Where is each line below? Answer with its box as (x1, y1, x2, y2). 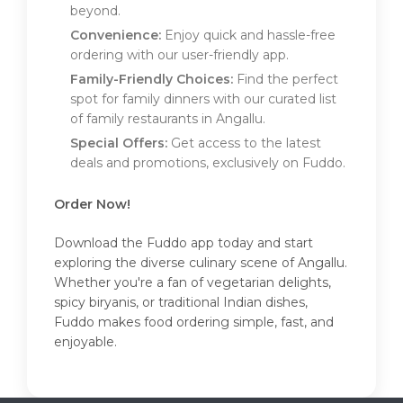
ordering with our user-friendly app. (70, 47, 289, 63)
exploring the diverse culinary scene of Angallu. (54, 255, 347, 271)
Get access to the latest (167, 135, 321, 151)
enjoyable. (54, 334, 117, 350)
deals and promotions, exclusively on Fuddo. (70, 155, 345, 171)
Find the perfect (233, 71, 338, 87)
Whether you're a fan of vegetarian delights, (54, 274, 331, 291)
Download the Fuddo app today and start (54, 235, 313, 251)
